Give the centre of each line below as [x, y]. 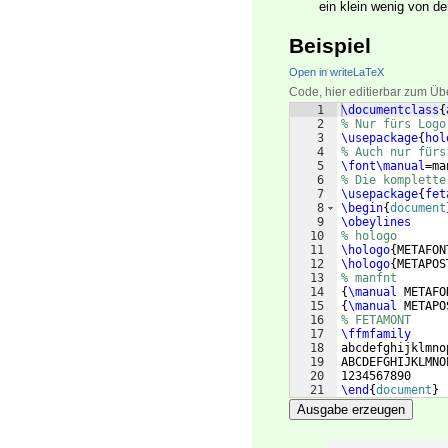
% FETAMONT [376, 320]
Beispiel [330, 46]
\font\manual [383, 166]
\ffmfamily [376, 334]
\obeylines [376, 222]
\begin [362, 208]
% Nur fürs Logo [393, 124]
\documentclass [390, 110]
